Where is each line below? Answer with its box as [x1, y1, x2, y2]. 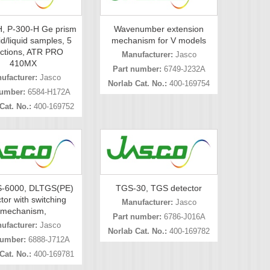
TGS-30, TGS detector [116, 183, 202, 193]
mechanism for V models [111, 36, 206, 46]
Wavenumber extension [114, 24, 204, 34]
